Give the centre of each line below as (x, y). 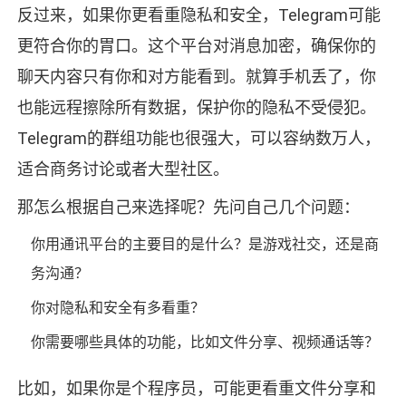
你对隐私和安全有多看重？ (117, 308)
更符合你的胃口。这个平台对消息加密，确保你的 (196, 46)
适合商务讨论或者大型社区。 (123, 169)
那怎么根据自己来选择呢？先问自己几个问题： (188, 208)
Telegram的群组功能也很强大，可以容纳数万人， (198, 139)
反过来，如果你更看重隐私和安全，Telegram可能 (198, 15)
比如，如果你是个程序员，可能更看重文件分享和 (196, 389)
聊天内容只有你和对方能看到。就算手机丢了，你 (196, 77)
